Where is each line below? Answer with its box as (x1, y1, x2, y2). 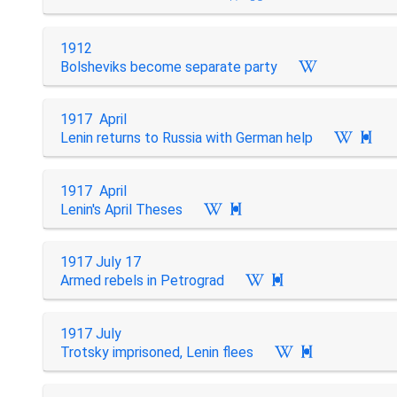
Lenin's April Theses (59, 200, 183, 218)
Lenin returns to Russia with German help (59, 129, 313, 146)
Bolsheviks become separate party (59, 58, 277, 75)
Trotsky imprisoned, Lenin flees (59, 343, 253, 361)
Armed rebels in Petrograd (59, 272, 224, 289)
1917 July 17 (59, 253, 141, 270)
